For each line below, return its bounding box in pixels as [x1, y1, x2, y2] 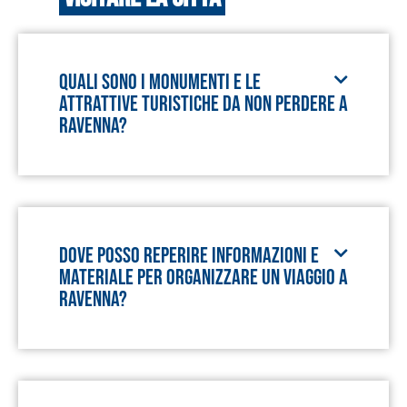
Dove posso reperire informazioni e [59, 243, 319, 269]
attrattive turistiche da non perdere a [59, 91, 348, 117]
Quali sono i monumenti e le [59, 69, 261, 95]
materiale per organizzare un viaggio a [59, 264, 348, 291]
